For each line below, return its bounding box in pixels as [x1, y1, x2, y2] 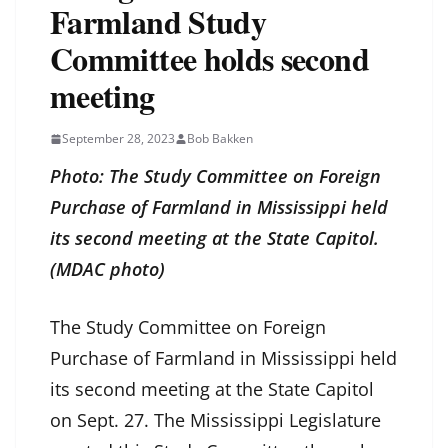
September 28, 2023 [62, 130, 175, 148]
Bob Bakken [187, 130, 253, 148]
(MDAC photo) [50, 257, 165, 282]
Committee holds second [50, 35, 369, 83]
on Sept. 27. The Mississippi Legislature [50, 408, 381, 433]
